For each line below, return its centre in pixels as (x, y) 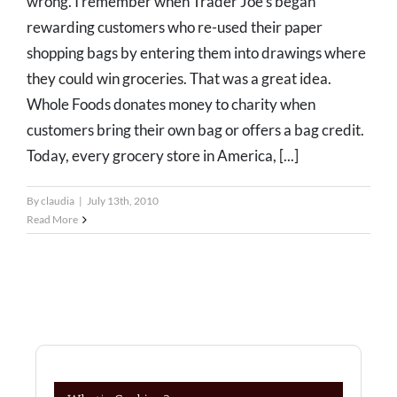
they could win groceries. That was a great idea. (179, 79)
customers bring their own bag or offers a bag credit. (195, 130)
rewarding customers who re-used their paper (175, 27)
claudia (58, 201)
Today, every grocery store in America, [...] (163, 156)
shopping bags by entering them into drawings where (196, 53)
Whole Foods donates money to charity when (171, 105)
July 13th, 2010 (123, 201)
